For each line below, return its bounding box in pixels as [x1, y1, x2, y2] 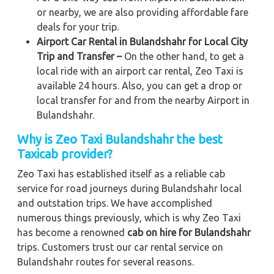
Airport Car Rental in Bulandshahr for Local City [37, 35, 248, 47]
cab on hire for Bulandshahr [127, 226, 251, 238]
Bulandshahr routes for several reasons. [17, 256, 194, 267]
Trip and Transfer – [37, 50, 122, 62]
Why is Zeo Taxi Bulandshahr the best [17, 131, 223, 146]
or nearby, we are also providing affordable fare [37, 6, 248, 18]
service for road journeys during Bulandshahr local [17, 182, 242, 194]
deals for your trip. [37, 21, 119, 32]
